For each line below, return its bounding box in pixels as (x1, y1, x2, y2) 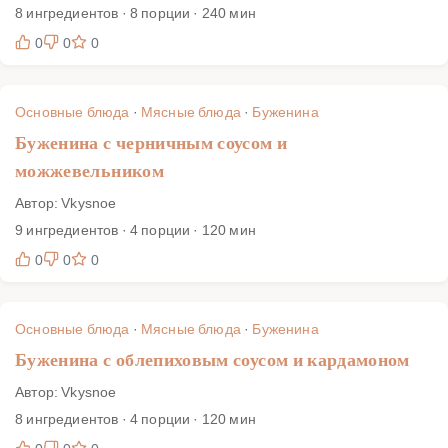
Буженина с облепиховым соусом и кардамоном (15, 349, 410, 370)
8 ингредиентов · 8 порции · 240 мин (15, 2, 256, 22)
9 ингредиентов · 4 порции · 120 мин (15, 219, 256, 239)
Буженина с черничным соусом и (15, 132, 288, 153)
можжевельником (15, 160, 164, 181)
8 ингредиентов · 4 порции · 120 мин (15, 408, 256, 428)
